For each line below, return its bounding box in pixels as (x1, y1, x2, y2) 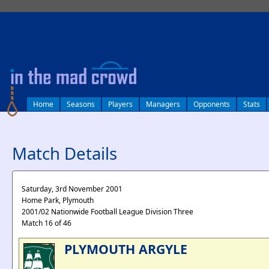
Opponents (193, 99, 230, 109)
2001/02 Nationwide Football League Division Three (22, 207, 193, 217)
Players (108, 99, 133, 109)
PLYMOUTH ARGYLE (64, 240, 187, 258)
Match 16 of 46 (22, 218, 71, 228)
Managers (146, 99, 180, 109)
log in (3, 15, 23, 25)
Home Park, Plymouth (22, 195, 94, 205)
